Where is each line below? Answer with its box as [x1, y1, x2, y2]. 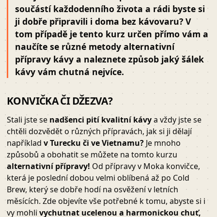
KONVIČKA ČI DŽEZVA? [7, 94, 113, 108]
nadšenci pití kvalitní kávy [49, 114, 152, 125]
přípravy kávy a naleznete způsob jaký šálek [15, 53, 204, 65]
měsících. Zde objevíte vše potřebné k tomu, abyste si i [7, 196, 205, 207]
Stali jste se [7, 114, 49, 125]
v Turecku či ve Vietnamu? [44, 138, 144, 149]
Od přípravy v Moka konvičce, [90, 161, 200, 172]
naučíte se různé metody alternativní [15, 41, 174, 53]
